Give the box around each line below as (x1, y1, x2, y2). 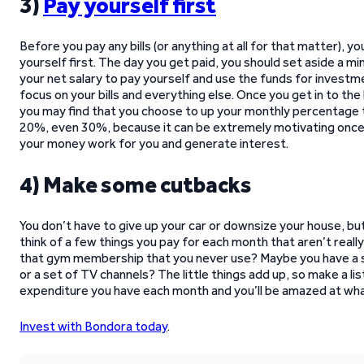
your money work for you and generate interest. (19, 136, 288, 151)
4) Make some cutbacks (19, 171, 252, 198)
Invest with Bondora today (19, 318, 167, 334)
